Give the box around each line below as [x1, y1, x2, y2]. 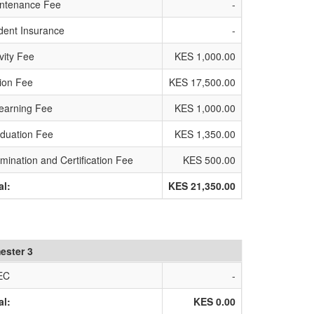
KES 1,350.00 [175, 127, 235, 141]
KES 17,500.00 [169, 75, 235, 89]
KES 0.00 [193, 294, 235, 308]
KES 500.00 [183, 153, 235, 167]
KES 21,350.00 [168, 179, 235, 193]
